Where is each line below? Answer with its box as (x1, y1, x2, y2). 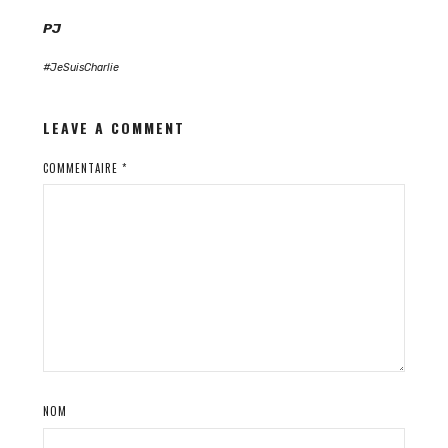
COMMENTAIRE (42, 159, 122, 176)
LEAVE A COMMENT (42, 116, 185, 138)
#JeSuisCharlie (42, 60, 119, 74)
